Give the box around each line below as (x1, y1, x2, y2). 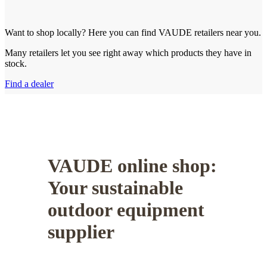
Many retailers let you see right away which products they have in (5, 48, 252, 58)
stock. (5, 58, 27, 69)
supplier (48, 221, 114, 243)
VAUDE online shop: (48, 154, 217, 176)
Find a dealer (5, 79, 54, 89)
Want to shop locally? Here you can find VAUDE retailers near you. (5, 27, 261, 38)
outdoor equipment (48, 198, 204, 221)
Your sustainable (48, 176, 183, 198)
